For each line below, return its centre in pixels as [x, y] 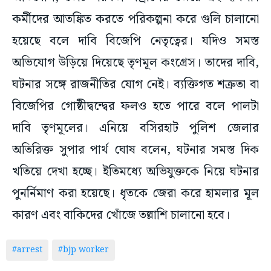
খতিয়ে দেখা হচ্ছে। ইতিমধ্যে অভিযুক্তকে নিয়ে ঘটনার [135, 172]
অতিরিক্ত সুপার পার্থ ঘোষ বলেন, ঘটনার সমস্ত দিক [135, 150]
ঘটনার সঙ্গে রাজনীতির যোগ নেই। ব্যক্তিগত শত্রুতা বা [135, 85]
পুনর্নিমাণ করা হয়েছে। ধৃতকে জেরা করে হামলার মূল [135, 194]
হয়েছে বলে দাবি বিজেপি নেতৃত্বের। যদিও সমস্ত [135, 41]
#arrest [27, 250]
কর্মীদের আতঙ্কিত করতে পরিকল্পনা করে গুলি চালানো [135, 20]
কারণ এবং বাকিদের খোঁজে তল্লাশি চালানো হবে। [121, 216]
